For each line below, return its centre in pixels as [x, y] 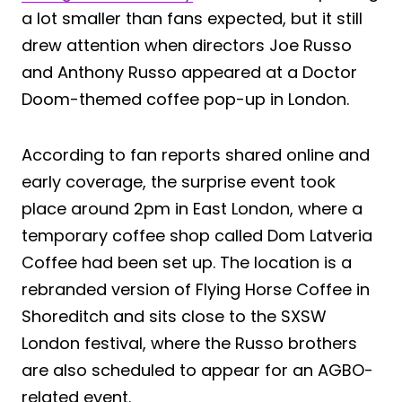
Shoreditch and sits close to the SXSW [174, 316]
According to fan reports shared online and [196, 154]
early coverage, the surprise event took [179, 181]
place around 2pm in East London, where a [192, 208]
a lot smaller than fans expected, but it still [192, 18]
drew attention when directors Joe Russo [187, 45]
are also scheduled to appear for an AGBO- [197, 370]
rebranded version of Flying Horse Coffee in [196, 289]
